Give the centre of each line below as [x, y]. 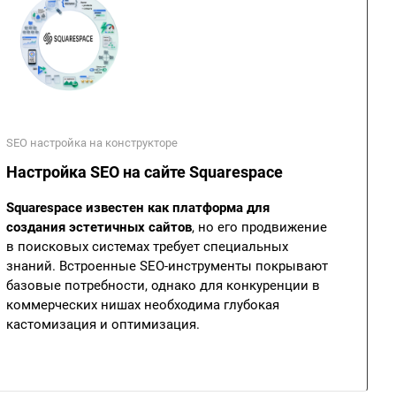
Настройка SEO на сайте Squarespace [145, 172]
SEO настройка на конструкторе [92, 143]
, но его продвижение [259, 227]
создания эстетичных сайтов [99, 227]
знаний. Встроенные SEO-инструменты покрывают [167, 266]
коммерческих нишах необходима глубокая [143, 305]
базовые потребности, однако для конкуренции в [163, 286]
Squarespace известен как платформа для [138, 208]
